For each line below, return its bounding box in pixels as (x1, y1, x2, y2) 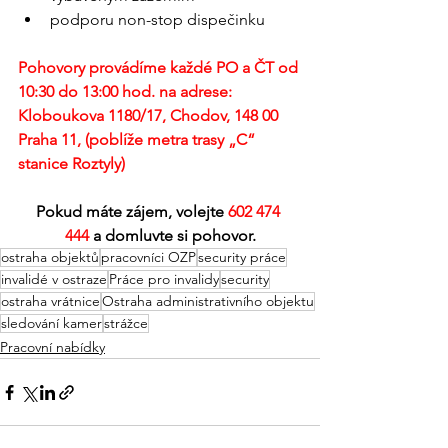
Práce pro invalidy (109, 270, 219, 289)
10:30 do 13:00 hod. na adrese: (18, 82, 236, 102)
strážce (104, 314, 148, 333)
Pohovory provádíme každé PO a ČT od (18, 58, 302, 78)
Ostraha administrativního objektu (102, 292, 314, 311)
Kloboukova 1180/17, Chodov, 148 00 (18, 106, 282, 126)
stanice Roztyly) (18, 154, 125, 174)
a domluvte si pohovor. (88, 226, 256, 246)
